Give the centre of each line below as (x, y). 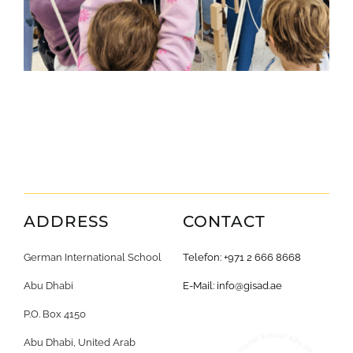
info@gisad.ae (249, 286)
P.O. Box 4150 (54, 314)
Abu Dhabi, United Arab (79, 343)
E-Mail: (199, 286)
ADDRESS (66, 222)
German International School (92, 258)
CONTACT (224, 222)
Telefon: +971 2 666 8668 (242, 258)
